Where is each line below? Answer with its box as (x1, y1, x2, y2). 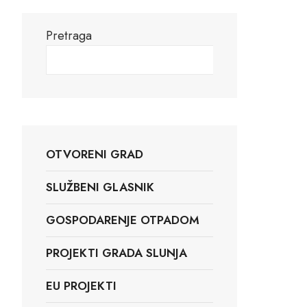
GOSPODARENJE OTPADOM (46, 211, 199, 228)
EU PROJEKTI (46, 277, 116, 294)
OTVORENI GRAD (46, 145, 143, 162)
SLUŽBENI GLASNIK (46, 178, 154, 195)
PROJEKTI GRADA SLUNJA (46, 244, 187, 261)
